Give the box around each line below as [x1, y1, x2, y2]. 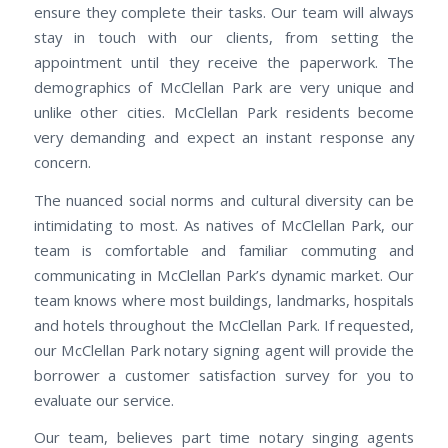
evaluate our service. [33, 389, 174, 410]
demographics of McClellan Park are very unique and [33, 76, 415, 97]
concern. [33, 151, 91, 172]
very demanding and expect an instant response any [33, 126, 415, 147]
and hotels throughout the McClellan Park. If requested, [33, 314, 415, 335]
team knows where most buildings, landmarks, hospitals [33, 289, 415, 310]
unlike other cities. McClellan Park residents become [33, 101, 415, 122]
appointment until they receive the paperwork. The [33, 51, 415, 72]
